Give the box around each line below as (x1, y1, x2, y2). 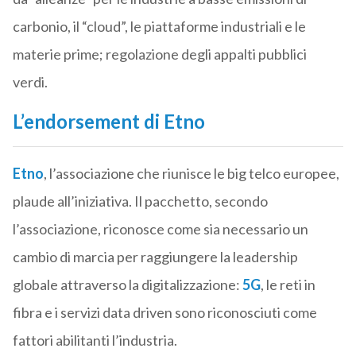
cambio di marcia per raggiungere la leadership (12, 248, 298, 266)
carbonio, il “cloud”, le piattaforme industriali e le (12, 17, 306, 36)
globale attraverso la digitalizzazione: (12, 276, 242, 294)
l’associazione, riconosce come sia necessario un (12, 220, 308, 238)
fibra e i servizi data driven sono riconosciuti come (12, 304, 317, 322)
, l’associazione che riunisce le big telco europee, (43, 164, 339, 183)
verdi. (12, 73, 48, 91)
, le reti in (260, 276, 315, 294)
